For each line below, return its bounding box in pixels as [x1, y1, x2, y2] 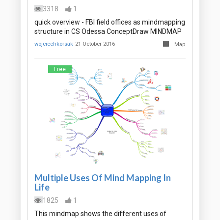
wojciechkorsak [34, 41, 73, 48]
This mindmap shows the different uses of [34, 210, 166, 218]
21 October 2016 [75, 41, 115, 48]
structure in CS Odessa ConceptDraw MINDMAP [34, 27, 182, 36]
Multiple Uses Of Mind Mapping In [34, 172, 171, 184]
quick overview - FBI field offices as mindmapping [34, 18, 185, 27]
